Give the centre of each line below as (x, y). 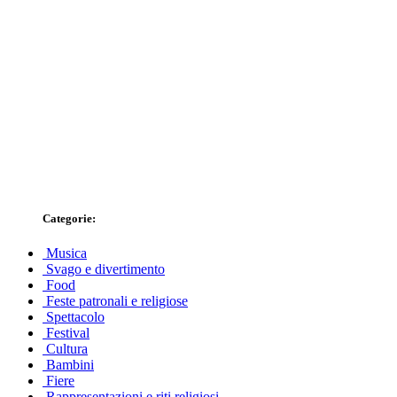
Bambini (70, 365)
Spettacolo (75, 317)
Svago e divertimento (105, 269)
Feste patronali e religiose (117, 301)
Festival (68, 333)
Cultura (67, 349)
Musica (66, 253)
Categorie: (69, 218)
